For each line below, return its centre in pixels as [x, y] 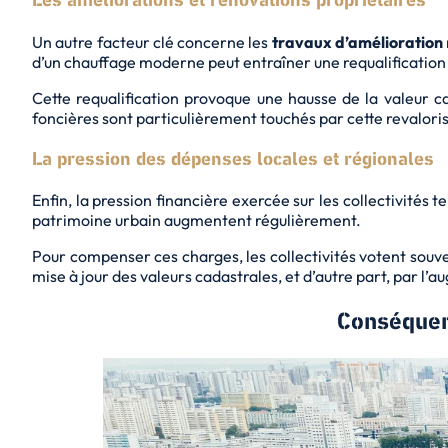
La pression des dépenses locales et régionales [233, 159]
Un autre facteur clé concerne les [152, 41]
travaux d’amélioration [357, 41]
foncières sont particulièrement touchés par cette [209, 117]
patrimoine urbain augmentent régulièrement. [196, 220]
